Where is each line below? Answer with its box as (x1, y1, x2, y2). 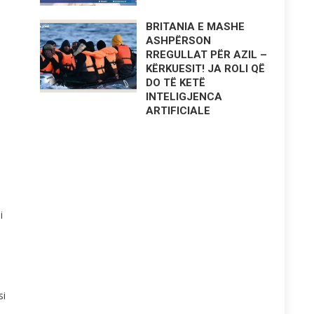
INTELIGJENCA (146, 90, 223, 103)
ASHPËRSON (146, 34, 212, 47)
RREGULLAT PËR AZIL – (146, 48, 268, 61)
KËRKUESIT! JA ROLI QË (146, 62, 266, 75)
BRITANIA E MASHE (146, 20, 245, 33)
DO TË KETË (146, 76, 206, 89)
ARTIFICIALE (146, 104, 211, 117)
